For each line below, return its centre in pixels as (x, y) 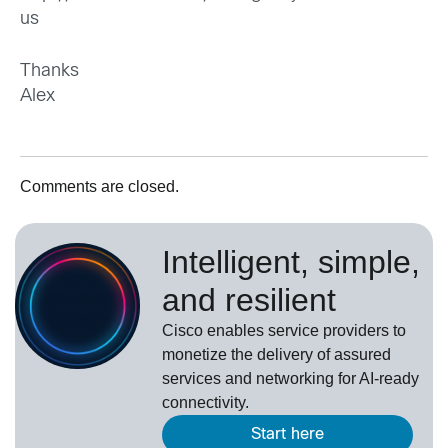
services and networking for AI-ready (290, 379)
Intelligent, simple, (291, 262)
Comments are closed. (99, 187)
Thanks (49, 72)
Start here (287, 435)
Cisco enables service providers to (284, 331)
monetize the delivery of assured (276, 355)
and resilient (249, 300)
